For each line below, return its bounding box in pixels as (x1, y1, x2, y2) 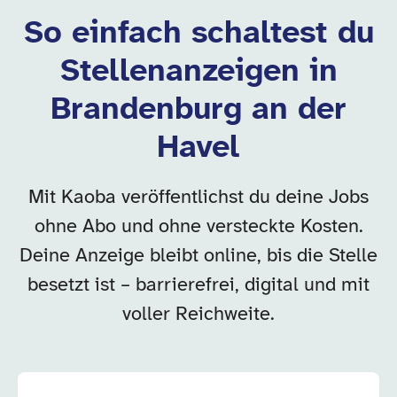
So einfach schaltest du (23, 17, 374, 51)
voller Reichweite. (122, 304, 275, 325)
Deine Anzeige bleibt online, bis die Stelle (19, 245, 378, 267)
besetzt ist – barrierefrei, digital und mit (27, 275, 370, 296)
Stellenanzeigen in (59, 55, 338, 89)
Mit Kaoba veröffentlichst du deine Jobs (28, 187, 369, 208)
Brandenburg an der (51, 93, 346, 127)
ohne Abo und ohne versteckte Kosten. (34, 216, 363, 237)
